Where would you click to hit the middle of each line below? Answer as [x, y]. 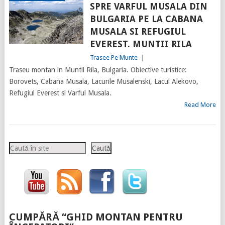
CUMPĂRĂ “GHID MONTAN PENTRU [96, 217]
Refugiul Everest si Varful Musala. [60, 93]
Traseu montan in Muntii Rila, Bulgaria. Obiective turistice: [98, 70]
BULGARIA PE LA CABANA [146, 19]
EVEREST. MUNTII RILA [141, 44]
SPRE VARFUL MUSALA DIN [148, 7]
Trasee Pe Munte [114, 58]
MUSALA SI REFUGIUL [138, 32]
